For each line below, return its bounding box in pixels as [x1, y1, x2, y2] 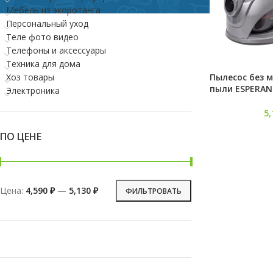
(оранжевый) [209, 94, 267, 106]
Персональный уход [6, 18, 88, 29]
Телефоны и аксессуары [6, 44, 106, 56]
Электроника [6, 85, 60, 96]
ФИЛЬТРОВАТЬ [125, 185, 182, 196]
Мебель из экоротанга [6, 4, 101, 16]
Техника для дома [6, 58, 80, 69]
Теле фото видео [6, 31, 79, 43]
